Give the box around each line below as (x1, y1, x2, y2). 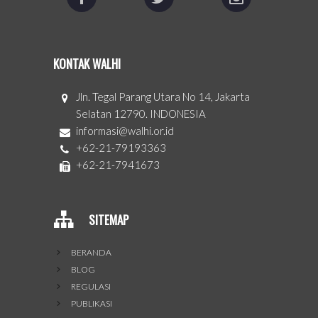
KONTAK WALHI (53, 55, 121, 73)
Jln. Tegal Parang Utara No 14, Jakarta (76, 90, 251, 104)
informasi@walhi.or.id (76, 124, 175, 138)
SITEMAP (89, 210, 128, 229)
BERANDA (71, 247, 111, 258)
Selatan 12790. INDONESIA (76, 107, 207, 121)
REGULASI (71, 281, 111, 292)
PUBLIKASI (71, 298, 112, 309)
